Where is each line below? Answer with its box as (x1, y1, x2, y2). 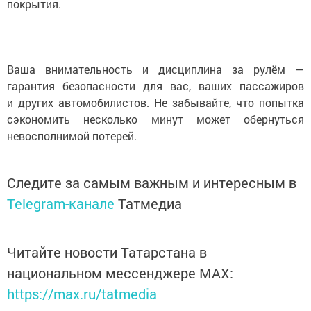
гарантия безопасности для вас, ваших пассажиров (7, 78, 304, 93)
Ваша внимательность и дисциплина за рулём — (7, 62, 304, 76)
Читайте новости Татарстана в (7, 243, 207, 261)
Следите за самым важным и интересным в (7, 174, 296, 192)
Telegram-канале (7, 194, 115, 212)
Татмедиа (118, 194, 182, 212)
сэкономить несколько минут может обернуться (7, 112, 304, 126)
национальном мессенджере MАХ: (7, 264, 233, 282)
